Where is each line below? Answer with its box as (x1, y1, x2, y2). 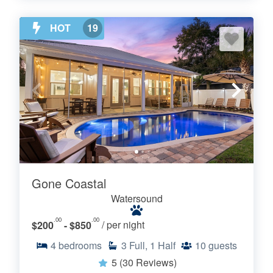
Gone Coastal (32, 174, 106, 192)
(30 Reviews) (119, 255, 177, 269)
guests (208, 238, 237, 252)
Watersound (110, 191, 163, 205)
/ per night (102, 218, 144, 232)
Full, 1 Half (129, 238, 175, 252)
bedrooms (58, 238, 102, 252)
